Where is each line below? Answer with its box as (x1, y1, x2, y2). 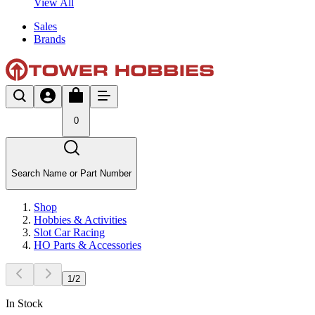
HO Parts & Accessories (34, 238, 141, 251)
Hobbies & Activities (34, 213, 127, 226)
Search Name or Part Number (11, 167, 131, 179)
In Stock (6, 297, 43, 309)
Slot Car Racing (34, 226, 105, 238)
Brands (34, 32, 65, 45)
